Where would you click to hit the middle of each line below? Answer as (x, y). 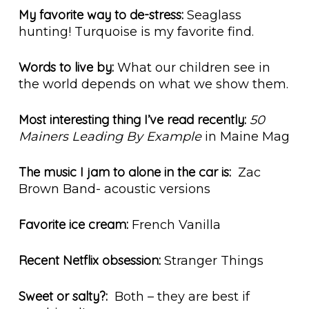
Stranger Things (212, 261)
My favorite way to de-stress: (101, 15)
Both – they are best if (178, 297)
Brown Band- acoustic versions (114, 189)
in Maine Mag (245, 137)
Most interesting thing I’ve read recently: (132, 120)
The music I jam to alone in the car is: (124, 172)
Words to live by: (66, 68)
